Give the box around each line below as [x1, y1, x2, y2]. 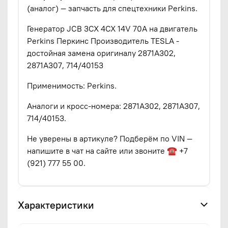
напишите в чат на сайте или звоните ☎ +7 [27, 145, 188, 156]
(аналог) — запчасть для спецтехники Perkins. [27, 3, 197, 13]
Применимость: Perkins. [27, 80, 117, 91]
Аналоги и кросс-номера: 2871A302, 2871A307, [27, 100, 200, 111]
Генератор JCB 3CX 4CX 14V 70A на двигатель [27, 23, 197, 34]
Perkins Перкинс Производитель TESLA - [27, 35, 179, 46]
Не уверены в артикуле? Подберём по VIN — [27, 133, 192, 144]
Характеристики [18, 198, 94, 211]
